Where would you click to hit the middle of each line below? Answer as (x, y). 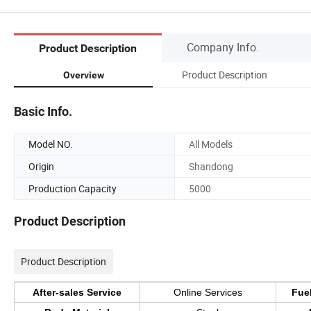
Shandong (211, 166)
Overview (83, 75)
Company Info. (223, 47)
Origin (41, 166)
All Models (211, 144)
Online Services (208, 293)
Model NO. (51, 144)
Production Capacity (73, 188)
